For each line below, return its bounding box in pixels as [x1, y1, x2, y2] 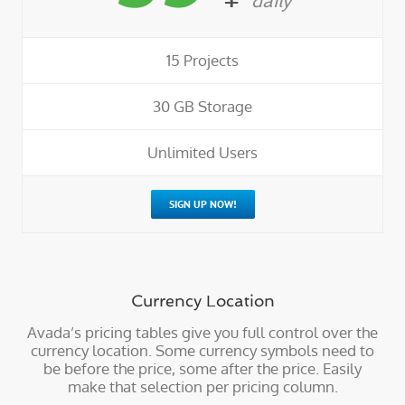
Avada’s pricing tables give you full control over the [27, 323, 378, 343]
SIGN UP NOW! [168, 197, 237, 212]
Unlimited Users [147, 143, 258, 163]
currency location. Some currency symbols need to [31, 341, 374, 361]
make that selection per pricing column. [67, 377, 338, 397]
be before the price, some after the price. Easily [43, 359, 362, 379]
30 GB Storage [153, 97, 252, 117]
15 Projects [166, 51, 239, 71]
